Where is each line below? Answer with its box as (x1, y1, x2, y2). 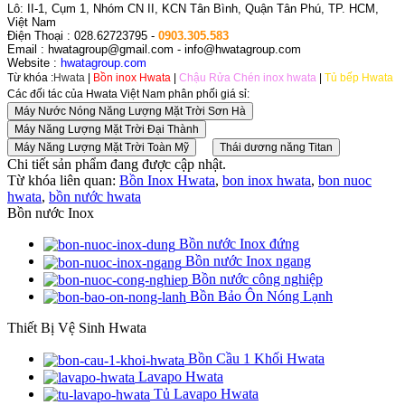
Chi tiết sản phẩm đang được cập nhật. (7, 155, 226, 172)
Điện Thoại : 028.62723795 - (7, 28, 158, 42)
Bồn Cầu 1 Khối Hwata (184, 351, 325, 367)
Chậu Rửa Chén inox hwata (179, 71, 316, 84)
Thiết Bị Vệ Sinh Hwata (7, 320, 146, 336)
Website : (7, 55, 61, 70)
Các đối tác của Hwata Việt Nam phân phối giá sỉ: (7, 87, 252, 100)
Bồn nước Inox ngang (182, 253, 311, 269)
